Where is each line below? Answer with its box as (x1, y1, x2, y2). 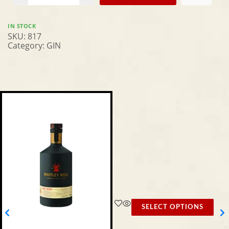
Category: (8, 39, 47, 51)
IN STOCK (8, 21, 36, 30)
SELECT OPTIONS (142, 203, 203, 211)
